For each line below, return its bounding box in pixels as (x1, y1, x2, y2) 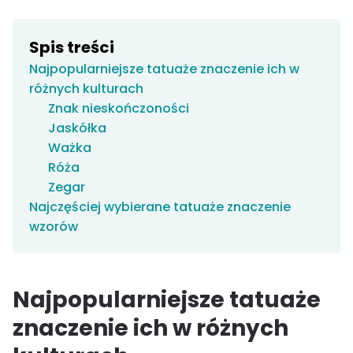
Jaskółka (48, 118, 106, 137)
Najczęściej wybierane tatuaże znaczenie (29, 197, 291, 216)
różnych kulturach (29, 79, 143, 98)
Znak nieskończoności (48, 98, 189, 117)
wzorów (29, 217, 78, 236)
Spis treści (29, 35, 114, 58)
